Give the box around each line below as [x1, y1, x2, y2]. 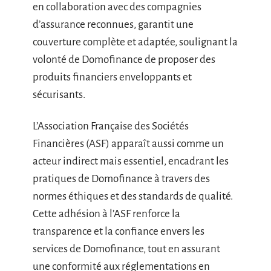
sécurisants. [33, 89, 85, 100]
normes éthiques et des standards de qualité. [33, 190, 233, 202]
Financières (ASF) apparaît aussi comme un [33, 137, 224, 149]
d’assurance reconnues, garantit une [33, 19, 194, 30]
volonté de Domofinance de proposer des [33, 54, 215, 65]
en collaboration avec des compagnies [33, 1, 201, 13]
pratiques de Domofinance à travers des [33, 172, 210, 184]
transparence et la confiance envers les [33, 225, 204, 237]
